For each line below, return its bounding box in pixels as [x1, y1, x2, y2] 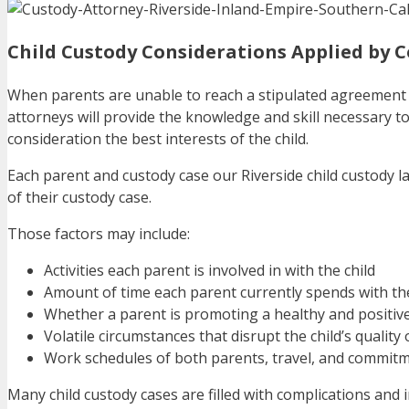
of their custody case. [7, 187, 152, 208]
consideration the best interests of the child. [7, 129, 309, 150]
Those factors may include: [7, 224, 190, 245]
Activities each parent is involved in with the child [44, 260, 375, 281]
